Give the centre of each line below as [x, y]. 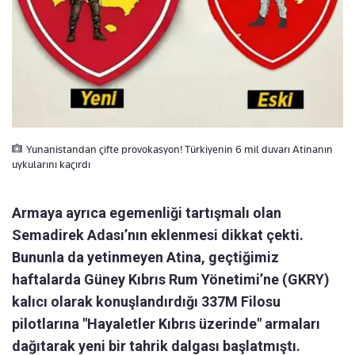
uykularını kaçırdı [51, 164]
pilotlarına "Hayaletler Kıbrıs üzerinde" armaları [166, 324]
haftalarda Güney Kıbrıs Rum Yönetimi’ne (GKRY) [171, 280]
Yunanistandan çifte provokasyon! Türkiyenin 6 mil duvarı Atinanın [179, 149]
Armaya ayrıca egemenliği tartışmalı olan [147, 213]
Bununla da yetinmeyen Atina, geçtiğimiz [145, 258]
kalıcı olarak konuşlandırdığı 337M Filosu [146, 302]
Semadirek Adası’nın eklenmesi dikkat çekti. [158, 235]
